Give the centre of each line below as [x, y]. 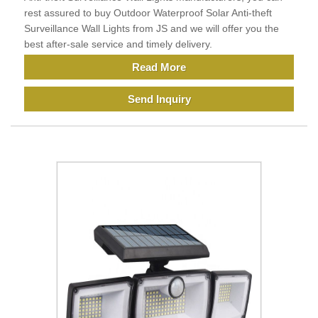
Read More [159, 67]
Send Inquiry [159, 99]
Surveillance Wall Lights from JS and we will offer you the [152, 28]
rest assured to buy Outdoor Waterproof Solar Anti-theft [148, 12]
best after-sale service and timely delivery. [118, 44]
